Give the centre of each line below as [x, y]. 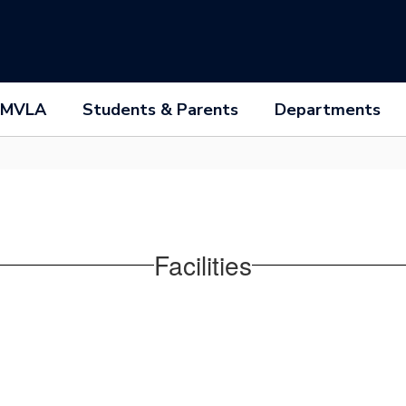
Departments [327, 110]
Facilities [203, 264]
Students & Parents [160, 110]
